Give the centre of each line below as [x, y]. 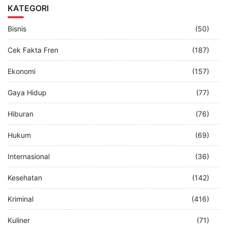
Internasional [29, 156]
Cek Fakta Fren [33, 50]
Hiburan [21, 113]
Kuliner [19, 220]
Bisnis [17, 28]
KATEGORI [28, 8]
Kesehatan [25, 177]
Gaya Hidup [27, 92]
